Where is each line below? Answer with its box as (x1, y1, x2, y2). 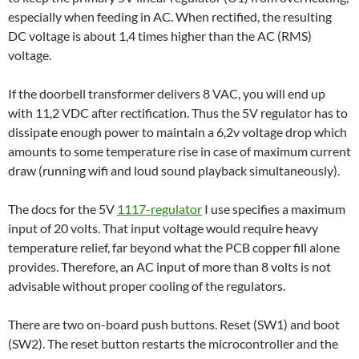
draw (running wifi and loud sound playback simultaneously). (8, 162, 340, 178)
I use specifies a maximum (202, 200, 345, 216)
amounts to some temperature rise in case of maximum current (8, 143, 351, 159)
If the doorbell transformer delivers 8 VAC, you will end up (8, 85, 325, 101)
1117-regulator (117, 200, 202, 216)
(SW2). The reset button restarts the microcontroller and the (8, 335, 338, 351)
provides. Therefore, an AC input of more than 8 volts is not (8, 258, 331, 274)
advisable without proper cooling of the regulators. (8, 277, 285, 293)
